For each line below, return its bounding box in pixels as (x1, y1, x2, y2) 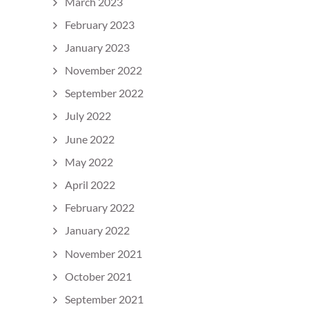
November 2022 (65, 63, 142, 77)
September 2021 (65, 292, 143, 306)
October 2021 (65, 269, 132, 283)
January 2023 (65, 40, 130, 54)
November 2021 (65, 246, 142, 260)
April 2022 (65, 178, 115, 191)
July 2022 (65, 109, 111, 123)
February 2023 (65, 17, 134, 31)
